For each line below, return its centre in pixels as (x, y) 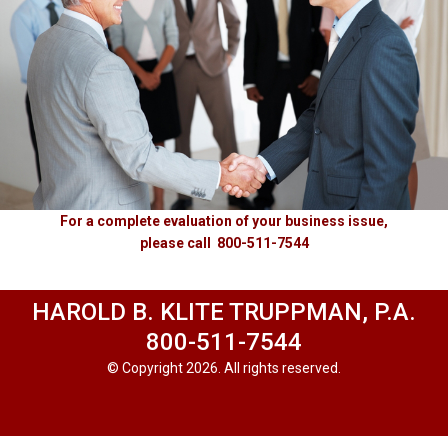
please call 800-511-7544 (224, 242)
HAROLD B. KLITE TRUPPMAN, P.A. (224, 311)
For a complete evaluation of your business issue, (224, 220)
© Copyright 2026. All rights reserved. (224, 367)
